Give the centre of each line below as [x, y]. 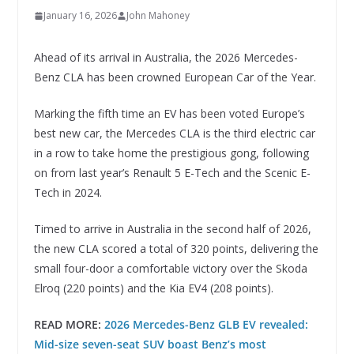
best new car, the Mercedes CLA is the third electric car [174, 134]
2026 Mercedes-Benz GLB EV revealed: [206, 325]
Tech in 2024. [68, 193]
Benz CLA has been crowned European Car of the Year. [175, 77]
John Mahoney [158, 16]
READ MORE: [69, 325]
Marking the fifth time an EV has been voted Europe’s [169, 114]
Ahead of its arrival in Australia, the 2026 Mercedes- [166, 58]
